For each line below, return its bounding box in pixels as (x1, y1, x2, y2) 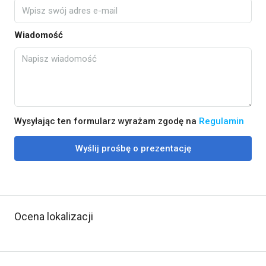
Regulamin (199, 116, 244, 126)
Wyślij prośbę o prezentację (75, 143, 191, 154)
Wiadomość (14, 30, 63, 40)
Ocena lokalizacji (14, 210, 93, 223)
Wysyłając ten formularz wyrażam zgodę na (14, 116, 199, 126)
